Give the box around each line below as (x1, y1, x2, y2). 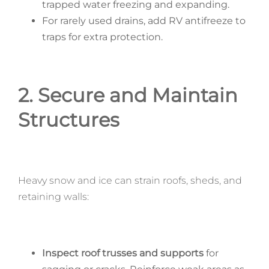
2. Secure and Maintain (17, 83, 238, 107)
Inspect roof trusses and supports (41, 247, 204, 259)
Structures (17, 107, 119, 131)
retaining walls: (17, 190, 89, 202)
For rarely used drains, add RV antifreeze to (41, 14, 246, 26)
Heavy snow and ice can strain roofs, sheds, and (17, 174, 242, 186)
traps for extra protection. (41, 31, 163, 43)
